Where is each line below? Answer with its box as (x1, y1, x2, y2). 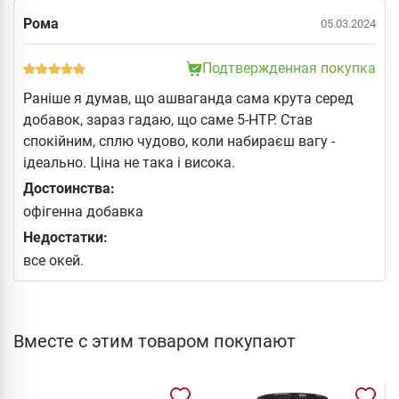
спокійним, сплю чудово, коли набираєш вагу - (23, 132, 335, 150)
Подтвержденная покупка (202, 59, 376, 77)
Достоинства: (23, 179, 115, 197)
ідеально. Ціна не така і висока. (23, 153, 235, 171)
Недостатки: (23, 228, 108, 246)
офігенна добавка (23, 202, 143, 220)
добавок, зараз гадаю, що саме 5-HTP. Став (23, 110, 313, 128)
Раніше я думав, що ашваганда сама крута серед (23, 89, 354, 107)
